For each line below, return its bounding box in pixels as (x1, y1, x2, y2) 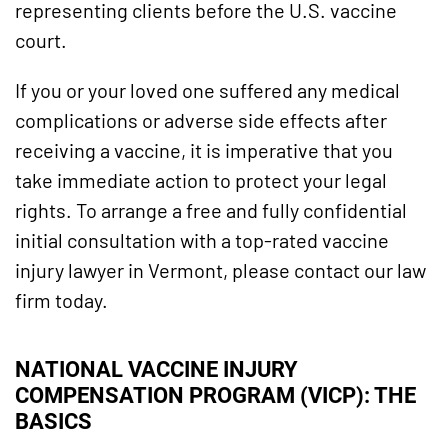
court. (15, 28, 67, 53)
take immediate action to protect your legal (15, 168, 387, 193)
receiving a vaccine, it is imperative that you (15, 138, 393, 163)
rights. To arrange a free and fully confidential (15, 198, 407, 223)
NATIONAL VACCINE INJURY (15, 355, 298, 382)
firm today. (15, 288, 108, 313)
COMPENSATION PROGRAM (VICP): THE (15, 381, 416, 408)
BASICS (15, 407, 92, 434)
